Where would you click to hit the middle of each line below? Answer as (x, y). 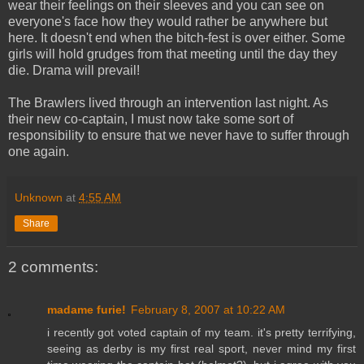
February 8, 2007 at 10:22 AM (208, 309)
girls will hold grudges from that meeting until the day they (173, 54)
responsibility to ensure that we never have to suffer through (179, 136)
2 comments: (53, 267)
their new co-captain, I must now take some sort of (151, 119)
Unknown (39, 198)
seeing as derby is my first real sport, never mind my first (201, 348)
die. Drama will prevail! (74, 71)
